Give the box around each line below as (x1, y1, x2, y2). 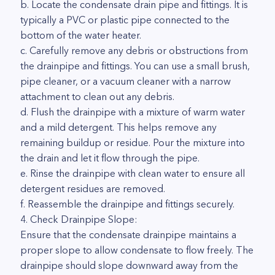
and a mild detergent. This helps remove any (20, 121, 217, 133)
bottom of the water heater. (20, 29, 141, 41)
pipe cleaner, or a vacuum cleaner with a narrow (20, 75, 231, 87)
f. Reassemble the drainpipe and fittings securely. (20, 198, 234, 210)
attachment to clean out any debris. (20, 90, 174, 103)
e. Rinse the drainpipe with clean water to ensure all (20, 167, 245, 179)
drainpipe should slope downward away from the (20, 259, 238, 271)
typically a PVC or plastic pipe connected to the (20, 14, 230, 26)
